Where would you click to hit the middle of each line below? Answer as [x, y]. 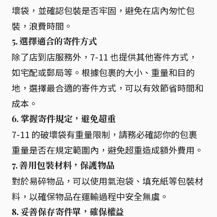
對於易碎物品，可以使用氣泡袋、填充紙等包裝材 [108, 180]
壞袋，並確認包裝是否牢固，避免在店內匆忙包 [103, 10]
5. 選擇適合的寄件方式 [54, 41]
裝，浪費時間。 [42, 25]
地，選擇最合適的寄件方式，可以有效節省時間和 [108, 87]
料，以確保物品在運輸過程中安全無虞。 [90, 196]
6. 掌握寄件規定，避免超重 [64, 118]
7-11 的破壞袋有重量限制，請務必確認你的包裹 [104, 134]
